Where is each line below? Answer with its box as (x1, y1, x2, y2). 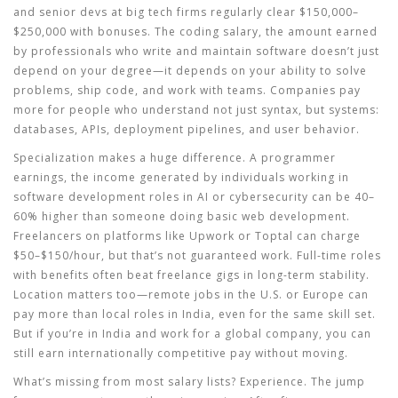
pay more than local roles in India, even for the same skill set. (13, 306, 376, 322)
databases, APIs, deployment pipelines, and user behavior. (13, 122, 360, 137)
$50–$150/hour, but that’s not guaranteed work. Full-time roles (13, 248, 381, 263)
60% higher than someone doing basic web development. (13, 209, 350, 224)
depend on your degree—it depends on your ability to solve (13, 63, 367, 78)
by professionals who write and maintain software (13, 44, 307, 59)
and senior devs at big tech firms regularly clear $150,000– (13, 4, 359, 20)
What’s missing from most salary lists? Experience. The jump (13, 374, 365, 389)
